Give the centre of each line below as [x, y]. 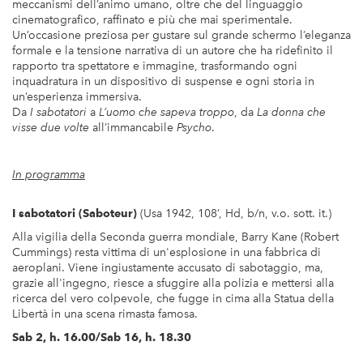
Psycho [194, 128]
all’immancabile [133, 128]
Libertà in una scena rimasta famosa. [105, 314]
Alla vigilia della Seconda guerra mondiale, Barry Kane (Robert [175, 237]
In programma [49, 175]
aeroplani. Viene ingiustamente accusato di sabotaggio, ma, [168, 268]
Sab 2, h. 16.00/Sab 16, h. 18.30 [102, 337]
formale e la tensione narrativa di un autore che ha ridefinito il [173, 51]
